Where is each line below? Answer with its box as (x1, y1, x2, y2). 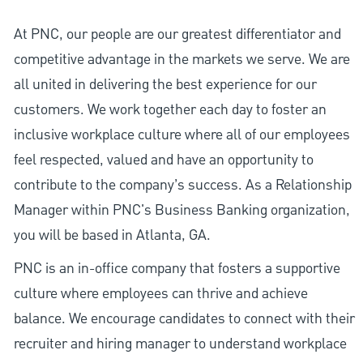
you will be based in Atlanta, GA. (13, 225, 211, 246)
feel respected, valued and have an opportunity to (13, 150, 314, 171)
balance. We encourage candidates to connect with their (13, 309, 355, 330)
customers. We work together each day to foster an (13, 100, 327, 121)
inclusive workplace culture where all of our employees (13, 125, 350, 146)
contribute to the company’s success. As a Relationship (13, 175, 352, 196)
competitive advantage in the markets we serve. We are (13, 49, 350, 70)
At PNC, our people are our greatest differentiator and (13, 24, 341, 45)
